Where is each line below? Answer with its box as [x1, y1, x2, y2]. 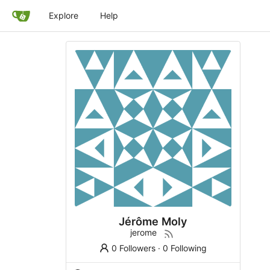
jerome [130, 227, 157, 237]
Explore [49, 10, 78, 20]
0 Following [163, 242, 207, 253]
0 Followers [111, 242, 156, 253]
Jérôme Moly [119, 214, 187, 228]
